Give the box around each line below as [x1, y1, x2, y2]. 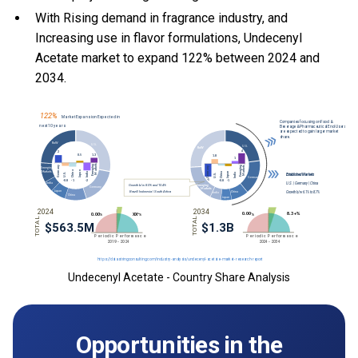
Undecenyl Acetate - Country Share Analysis [68, 270, 290, 284]
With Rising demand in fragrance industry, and [35, 10, 288, 26]
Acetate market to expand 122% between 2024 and [35, 50, 320, 66]
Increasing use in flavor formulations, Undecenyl [35, 30, 302, 46]
